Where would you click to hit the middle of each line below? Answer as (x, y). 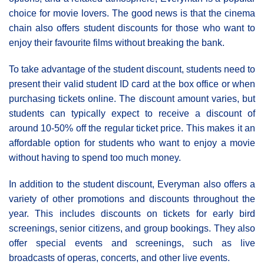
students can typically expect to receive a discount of (132, 114)
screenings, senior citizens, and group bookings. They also (132, 229)
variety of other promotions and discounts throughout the (132, 199)
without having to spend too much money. (95, 158)
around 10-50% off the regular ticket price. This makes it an (132, 128)
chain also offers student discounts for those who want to (132, 28)
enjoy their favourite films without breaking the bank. (117, 43)
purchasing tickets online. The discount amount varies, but (132, 99)
